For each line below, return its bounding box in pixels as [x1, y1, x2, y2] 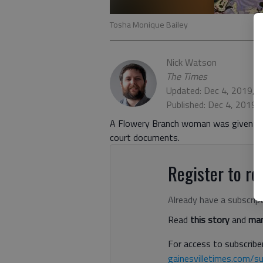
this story [190, 213, 230, 227]
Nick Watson [166, 55, 217, 69]
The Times [166, 69, 207, 83]
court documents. [110, 130, 180, 144]
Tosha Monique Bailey [110, 18, 188, 31]
